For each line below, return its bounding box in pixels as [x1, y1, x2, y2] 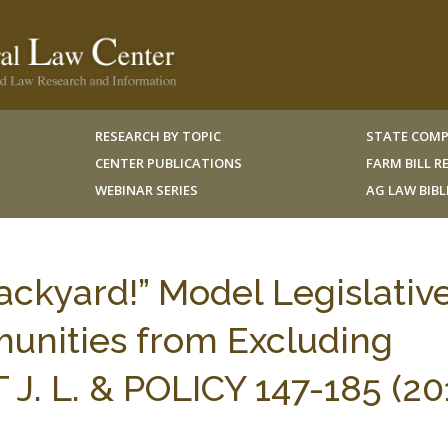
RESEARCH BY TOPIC [94, 127, 221, 145]
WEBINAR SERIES [94, 181, 198, 199]
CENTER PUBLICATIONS [94, 154, 242, 172]
